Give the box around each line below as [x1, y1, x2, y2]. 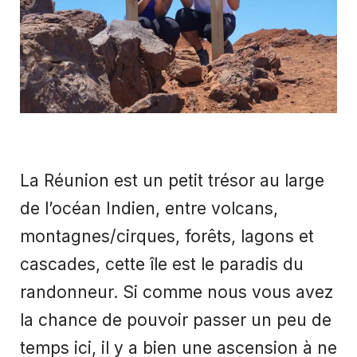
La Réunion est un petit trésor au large [20, 171, 324, 191]
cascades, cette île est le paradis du [20, 254, 304, 275]
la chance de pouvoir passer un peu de [20, 310, 331, 331]
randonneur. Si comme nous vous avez [20, 282, 334, 303]
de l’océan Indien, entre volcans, [20, 198, 278, 219]
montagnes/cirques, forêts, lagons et [20, 226, 314, 247]
